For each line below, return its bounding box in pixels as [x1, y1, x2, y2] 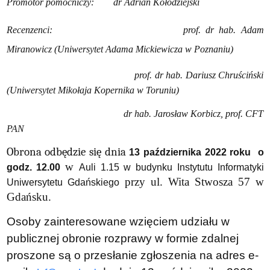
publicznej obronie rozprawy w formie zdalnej [6, 231, 239, 245]
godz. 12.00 [6, 162, 61, 172]
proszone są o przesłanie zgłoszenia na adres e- [6, 248, 259, 262]
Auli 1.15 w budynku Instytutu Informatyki [78, 162, 264, 172]
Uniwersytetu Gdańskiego [6, 177, 119, 187]
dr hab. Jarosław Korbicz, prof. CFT [6, 108, 264, 119]
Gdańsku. [6, 190, 51, 203]
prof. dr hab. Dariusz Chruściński [6, 69, 264, 80]
